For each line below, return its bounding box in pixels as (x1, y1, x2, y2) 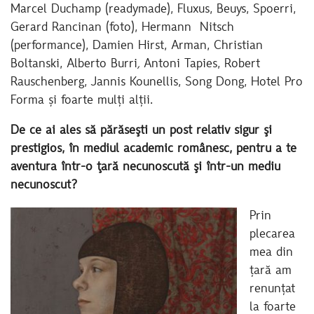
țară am (249, 265, 292, 278)
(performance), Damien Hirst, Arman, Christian (11, 39, 263, 53)
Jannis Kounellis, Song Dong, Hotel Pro (90, 76, 303, 89)
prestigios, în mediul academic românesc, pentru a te (11, 143, 296, 156)
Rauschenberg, (11, 76, 87, 89)
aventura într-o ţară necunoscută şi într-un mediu (11, 161, 280, 175)
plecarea (249, 228, 295, 242)
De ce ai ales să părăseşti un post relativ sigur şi (11, 125, 272, 138)
